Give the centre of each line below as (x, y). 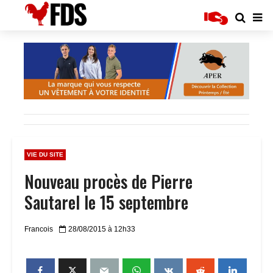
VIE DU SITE (45, 154)
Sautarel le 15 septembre (106, 202)
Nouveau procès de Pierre (108, 181)
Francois (39, 229)
